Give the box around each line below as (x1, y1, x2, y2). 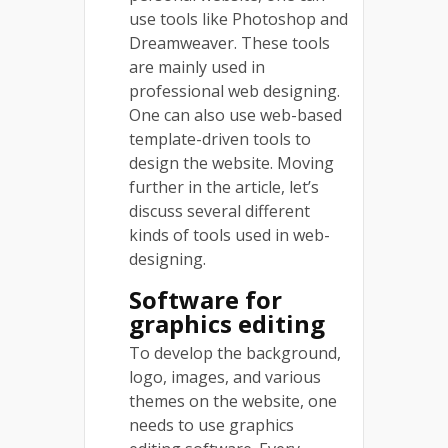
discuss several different (129, 199, 310, 222)
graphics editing (129, 306, 337, 340)
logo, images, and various (129, 365, 321, 388)
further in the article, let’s (129, 175, 319, 198)
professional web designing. (129, 79, 340, 102)
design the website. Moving (129, 151, 334, 174)
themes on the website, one (129, 389, 337, 412)
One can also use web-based (129, 103, 342, 126)
